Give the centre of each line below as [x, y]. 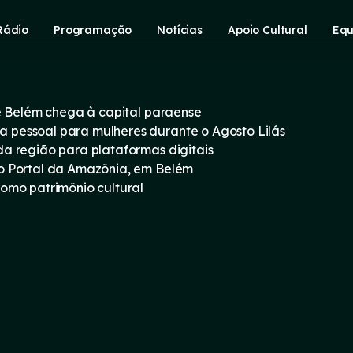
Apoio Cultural [268, 30]
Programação [93, 30]
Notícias [180, 30]
